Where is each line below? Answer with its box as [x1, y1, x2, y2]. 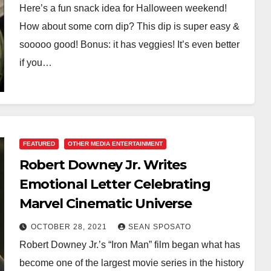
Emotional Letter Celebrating [19, 175, 211, 192]
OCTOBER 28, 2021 [30, 222, 109, 231]
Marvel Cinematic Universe [19, 195, 192, 212]
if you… [19, 57, 52, 68]
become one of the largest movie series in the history [19, 257, 244, 268]
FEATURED [22, 140, 55, 147]
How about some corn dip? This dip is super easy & [19, 21, 240, 31]
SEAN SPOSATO [128, 222, 191, 231]
